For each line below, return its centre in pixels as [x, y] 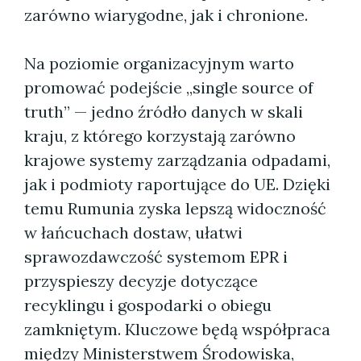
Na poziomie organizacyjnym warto [159, 63]
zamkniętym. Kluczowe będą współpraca [177, 329]
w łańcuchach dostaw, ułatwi [133, 232]
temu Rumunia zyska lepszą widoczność [175, 208]
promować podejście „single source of [169, 87]
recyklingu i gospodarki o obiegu [148, 305]
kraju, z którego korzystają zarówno [160, 136]
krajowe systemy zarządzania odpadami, [177, 160]
